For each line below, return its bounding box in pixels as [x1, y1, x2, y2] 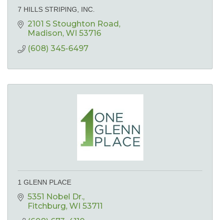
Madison [27, 28, 62, 38]
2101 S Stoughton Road [27, 19, 119, 28]
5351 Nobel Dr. [27, 192, 83, 201]
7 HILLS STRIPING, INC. [18, 5, 95, 13]
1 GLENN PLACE [18, 178, 71, 186]
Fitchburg [27, 201, 66, 211]
